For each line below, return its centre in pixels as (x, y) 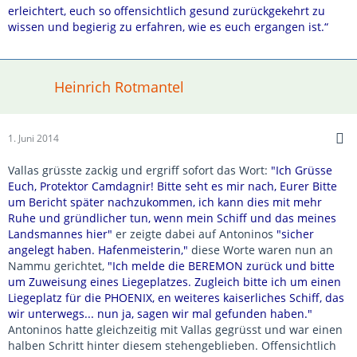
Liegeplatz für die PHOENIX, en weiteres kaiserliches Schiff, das (176, 298)
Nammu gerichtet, (58, 266)
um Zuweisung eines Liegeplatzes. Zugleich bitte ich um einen (175, 282)
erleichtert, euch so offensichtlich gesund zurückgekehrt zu (167, 11)
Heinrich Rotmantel (119, 86)
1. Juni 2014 (33, 138)
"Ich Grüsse (302, 170)
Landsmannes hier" (60, 234)
